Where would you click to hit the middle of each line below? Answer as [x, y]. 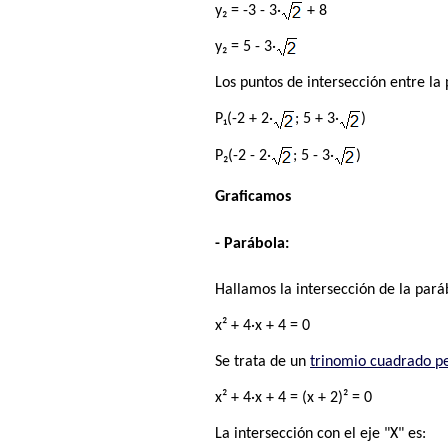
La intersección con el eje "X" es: [321, 434]
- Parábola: [252, 243]
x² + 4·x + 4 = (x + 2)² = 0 [294, 398]
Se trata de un [263, 362]
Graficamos [253, 197]
